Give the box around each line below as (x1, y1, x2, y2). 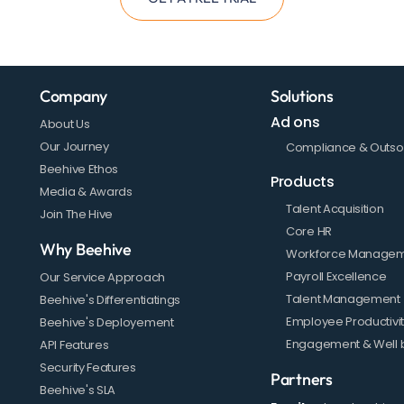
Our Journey (40, 138, 109, 156)
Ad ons (271, 112, 320, 133)
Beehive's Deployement (40, 314, 174, 332)
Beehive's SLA (40, 381, 116, 399)
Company (40, 86, 107, 107)
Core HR (286, 223, 332, 241)
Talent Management (286, 290, 400, 308)
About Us (40, 115, 90, 133)
